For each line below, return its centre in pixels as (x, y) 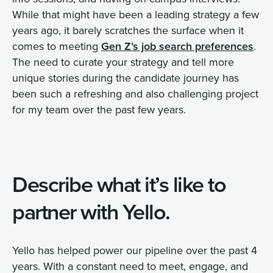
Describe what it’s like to (119, 184)
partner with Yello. (91, 211)
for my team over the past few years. (99, 110)
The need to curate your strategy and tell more (123, 62)
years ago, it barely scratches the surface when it (128, 30)
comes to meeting (57, 46)
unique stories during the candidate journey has (126, 78)
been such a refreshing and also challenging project (135, 94)
